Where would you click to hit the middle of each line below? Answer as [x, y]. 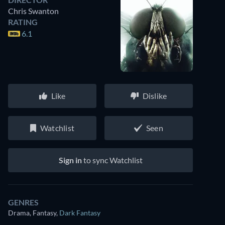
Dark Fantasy [80, 213]
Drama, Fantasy [32, 213]
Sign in [70, 160]
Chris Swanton [33, 11]
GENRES [23, 202]
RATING [23, 22]
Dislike [155, 96]
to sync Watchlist [112, 160]
